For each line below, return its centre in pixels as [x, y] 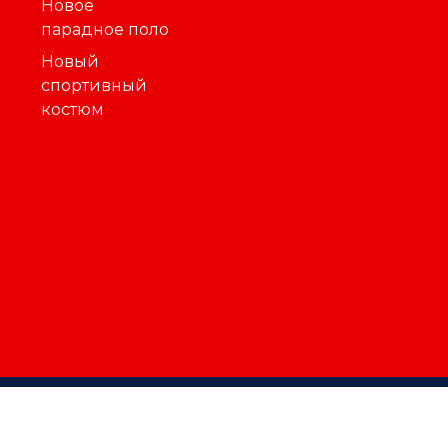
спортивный [94, 85]
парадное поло [105, 29]
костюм [73, 109]
